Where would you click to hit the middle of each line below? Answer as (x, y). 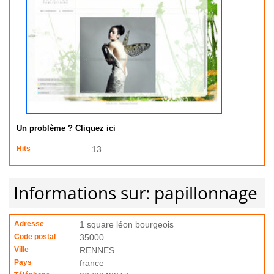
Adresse (29, 224)
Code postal (35, 237)
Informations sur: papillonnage (135, 193)
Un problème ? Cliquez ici (66, 128)
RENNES (97, 250)
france (92, 263)
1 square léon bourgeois (127, 224)
